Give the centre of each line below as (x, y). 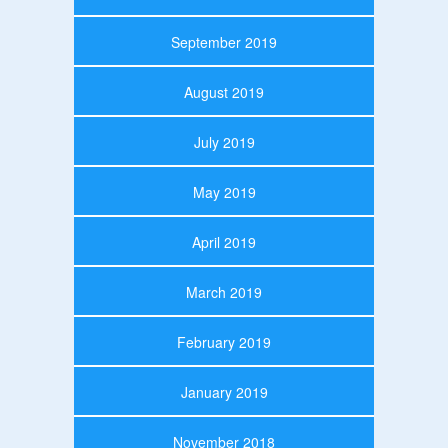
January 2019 (224, 391)
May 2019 (224, 191)
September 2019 (224, 41)
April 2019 (224, 241)
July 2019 (224, 141)
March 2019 (224, 291)
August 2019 (224, 91)
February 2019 (224, 341)
